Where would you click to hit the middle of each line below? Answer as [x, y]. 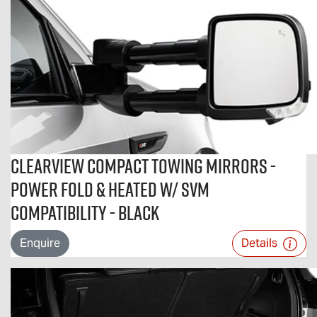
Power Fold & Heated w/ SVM [110, 189]
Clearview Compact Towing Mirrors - [143, 166]
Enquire [40, 243]
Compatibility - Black [85, 213]
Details [261, 243]
